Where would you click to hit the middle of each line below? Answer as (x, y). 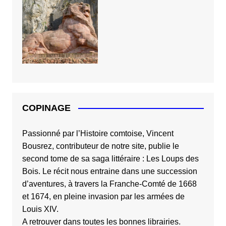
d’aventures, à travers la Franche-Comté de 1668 (109, 184)
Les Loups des (172, 158)
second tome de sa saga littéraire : (84, 158)
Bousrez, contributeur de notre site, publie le (100, 146)
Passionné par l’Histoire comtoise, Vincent (98, 133)
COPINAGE (46, 108)
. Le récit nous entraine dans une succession (118, 171)
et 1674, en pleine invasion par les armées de (103, 196)
